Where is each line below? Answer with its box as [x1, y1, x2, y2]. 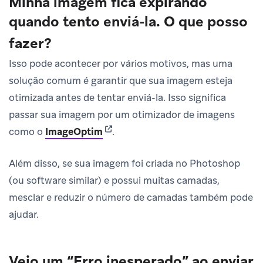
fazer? [9, 33, 52, 52]
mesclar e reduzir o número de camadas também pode [9, 190, 253, 204]
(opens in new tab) [102, 124, 186, 137]
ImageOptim [45, 124, 103, 138]
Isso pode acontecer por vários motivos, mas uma [9, 56, 232, 70]
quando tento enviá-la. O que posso [9, 12, 248, 31]
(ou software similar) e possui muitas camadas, [9, 173, 220, 187]
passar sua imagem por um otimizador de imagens [9, 107, 235, 121]
